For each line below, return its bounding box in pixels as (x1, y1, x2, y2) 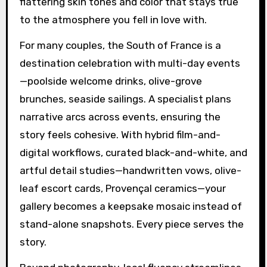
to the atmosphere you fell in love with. (19, 13, 207, 26)
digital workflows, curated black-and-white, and (19, 146, 247, 159)
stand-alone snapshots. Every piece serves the (19, 218, 244, 230)
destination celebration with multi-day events (19, 57, 240, 69)
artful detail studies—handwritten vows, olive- (19, 164, 241, 176)
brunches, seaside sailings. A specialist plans (19, 92, 231, 105)
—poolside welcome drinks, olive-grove (19, 74, 202, 87)
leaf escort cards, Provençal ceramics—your (19, 182, 226, 194)
